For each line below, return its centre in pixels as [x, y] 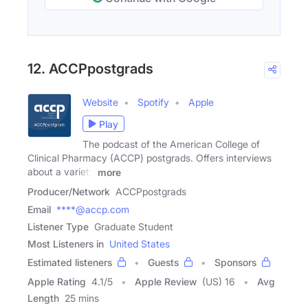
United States [140, 243]
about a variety [61, 172]
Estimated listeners [70, 262]
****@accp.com [93, 209]
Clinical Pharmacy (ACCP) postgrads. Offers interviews [150, 158]
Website [100, 102]
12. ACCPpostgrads [90, 69]
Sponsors [235, 262]
